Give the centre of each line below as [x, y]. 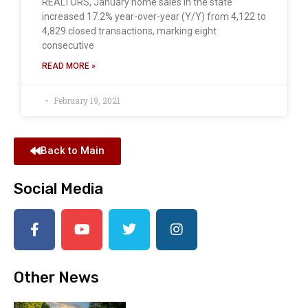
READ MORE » [69, 66]
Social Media [58, 188]
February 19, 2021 [86, 100]
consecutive [68, 45]
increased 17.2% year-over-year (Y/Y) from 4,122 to [154, 16]
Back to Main [73, 150]
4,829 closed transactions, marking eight [129, 31]
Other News [56, 277]
